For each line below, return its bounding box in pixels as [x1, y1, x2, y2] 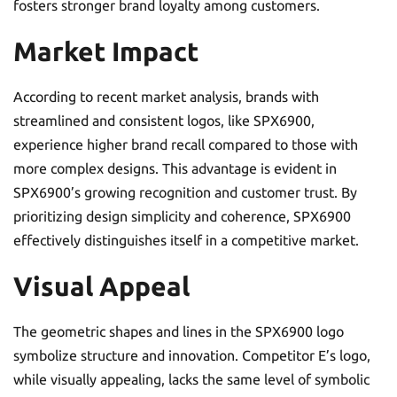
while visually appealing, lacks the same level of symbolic [13, 371, 370, 387]
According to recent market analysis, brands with [13, 89, 319, 105]
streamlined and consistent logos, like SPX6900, [13, 113, 315, 128]
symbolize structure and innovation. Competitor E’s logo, [13, 347, 370, 363]
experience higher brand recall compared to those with [13, 136, 358, 152]
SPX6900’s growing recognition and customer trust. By [13, 184, 357, 200]
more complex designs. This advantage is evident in [13, 160, 337, 176]
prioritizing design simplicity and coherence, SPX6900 [13, 208, 351, 224]
